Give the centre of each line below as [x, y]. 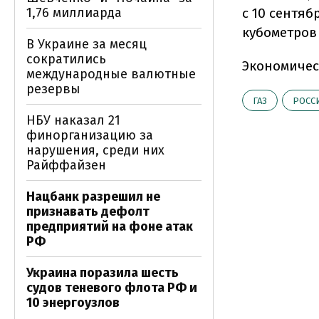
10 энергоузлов [73, 303]
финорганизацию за [90, 135]
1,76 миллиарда [74, 13]
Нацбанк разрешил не [93, 197]
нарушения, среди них [95, 150]
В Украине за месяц [87, 44]
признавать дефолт [88, 211]
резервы [53, 89]
